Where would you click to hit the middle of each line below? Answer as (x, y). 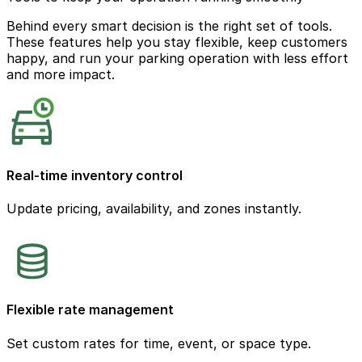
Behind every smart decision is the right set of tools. (169, 25)
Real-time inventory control (95, 175)
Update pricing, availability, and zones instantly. (154, 209)
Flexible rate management (90, 310)
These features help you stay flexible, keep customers (177, 42)
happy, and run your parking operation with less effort (177, 58)
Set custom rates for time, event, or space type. (159, 343)
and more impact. (61, 74)
